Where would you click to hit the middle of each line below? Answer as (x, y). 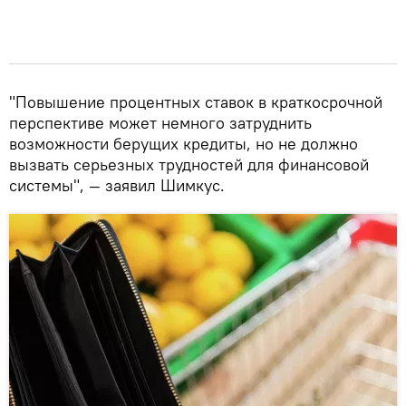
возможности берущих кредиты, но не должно (184, 144)
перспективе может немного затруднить (160, 123)
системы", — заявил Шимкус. (117, 185)
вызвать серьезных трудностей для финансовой (189, 164)
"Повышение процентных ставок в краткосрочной (196, 102)
